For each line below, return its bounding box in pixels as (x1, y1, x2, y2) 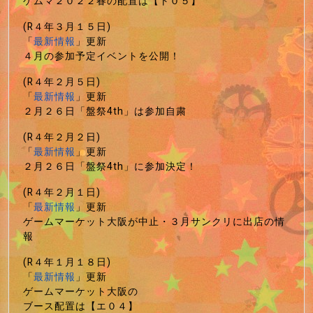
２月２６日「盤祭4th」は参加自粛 (23, 103, 187, 119)
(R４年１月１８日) (23, 254, 111, 270)
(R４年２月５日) (23, 74, 101, 89)
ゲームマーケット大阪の (23, 284, 138, 299)
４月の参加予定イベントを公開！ (23, 48, 180, 64)
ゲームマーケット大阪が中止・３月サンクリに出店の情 (23, 214, 285, 229)
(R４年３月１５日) (23, 19, 111, 34)
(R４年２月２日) (23, 129, 101, 145)
